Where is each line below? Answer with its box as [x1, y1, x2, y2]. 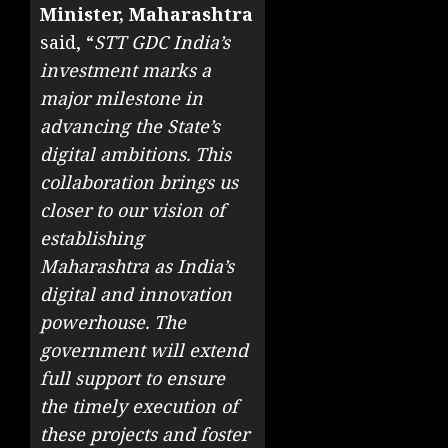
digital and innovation [40, 282, 232, 307]
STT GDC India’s [94, 30, 230, 55]
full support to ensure [40, 366, 225, 391]
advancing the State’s [40, 114, 220, 139]
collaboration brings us [40, 170, 238, 195]
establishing [40, 226, 144, 251]
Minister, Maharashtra [40, 2, 253, 27]
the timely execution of [40, 394, 238, 419]
